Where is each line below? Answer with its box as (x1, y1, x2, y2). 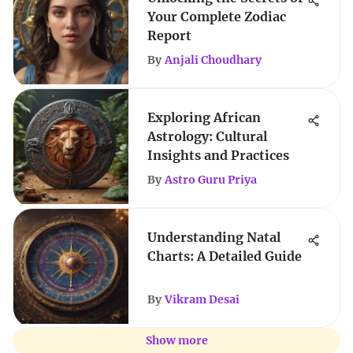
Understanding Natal (147, 229, 281, 245)
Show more (145, 333, 208, 347)
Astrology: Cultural (147, 128, 267, 144)
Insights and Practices (147, 147, 289, 163)
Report (147, 28, 191, 43)
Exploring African (147, 110, 261, 125)
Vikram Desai (165, 292, 240, 307)
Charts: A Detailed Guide (147, 248, 302, 264)
